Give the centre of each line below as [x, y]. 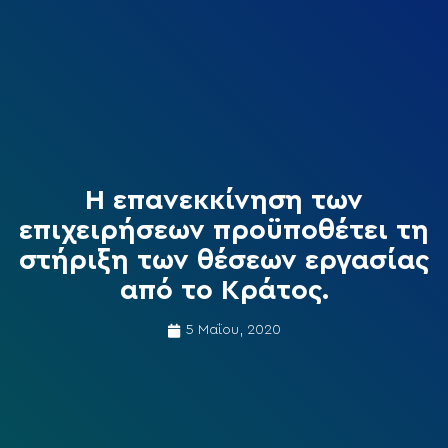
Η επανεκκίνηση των [224, 200]
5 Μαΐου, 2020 [233, 330]
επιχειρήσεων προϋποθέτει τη [224, 230]
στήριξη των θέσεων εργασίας [224, 260]
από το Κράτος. [224, 290]
